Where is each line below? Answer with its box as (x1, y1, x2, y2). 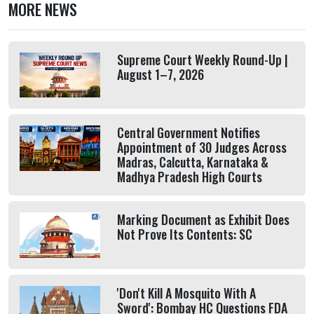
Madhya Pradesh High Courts (116, 168, 262, 186)
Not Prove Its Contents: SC (116, 225, 252, 244)
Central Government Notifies (116, 123, 260, 142)
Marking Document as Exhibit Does (116, 210, 289, 229)
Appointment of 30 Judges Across (116, 138, 287, 157)
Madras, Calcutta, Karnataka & (116, 153, 268, 172)
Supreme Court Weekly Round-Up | (116, 50, 288, 69)
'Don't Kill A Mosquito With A (116, 283, 256, 302)
